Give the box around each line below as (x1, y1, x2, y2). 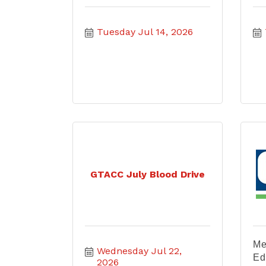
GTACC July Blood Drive (90, 168, 205, 180)
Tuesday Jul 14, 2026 (97, 26, 193, 37)
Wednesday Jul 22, (97, 245, 182, 256)
